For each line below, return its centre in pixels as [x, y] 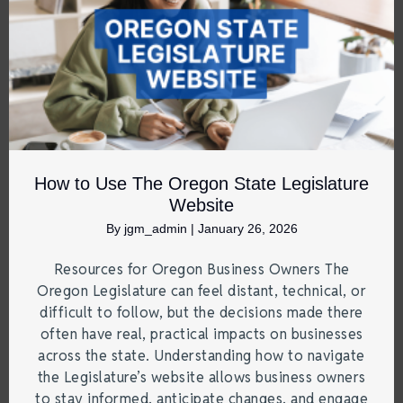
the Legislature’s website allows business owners [201, 378]
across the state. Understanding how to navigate [201, 356]
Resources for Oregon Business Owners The [201, 270]
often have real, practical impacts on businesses [201, 335]
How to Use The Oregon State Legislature [201, 184]
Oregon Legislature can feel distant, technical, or [201, 291]
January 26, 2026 [247, 229]
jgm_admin [157, 229]
